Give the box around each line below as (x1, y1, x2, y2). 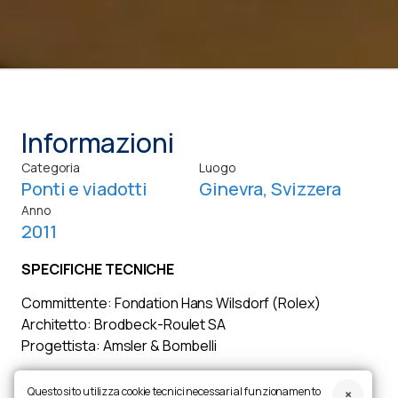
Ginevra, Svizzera (199, 176, 342, 201)
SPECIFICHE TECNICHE (21, 259, 175, 279)
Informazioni (21, 123, 174, 161)
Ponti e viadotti (21, 176, 147, 201)
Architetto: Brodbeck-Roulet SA (21, 314, 226, 334)
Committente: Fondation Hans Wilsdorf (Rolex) (21, 292, 321, 313)
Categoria (21, 158, 81, 176)
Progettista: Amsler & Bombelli (21, 335, 217, 355)
